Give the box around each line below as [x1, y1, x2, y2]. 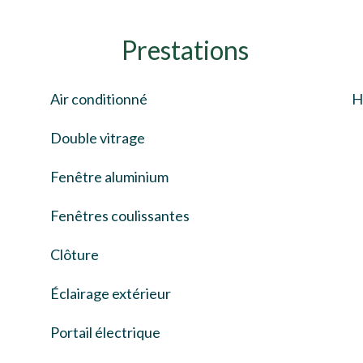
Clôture [50, 246, 99, 263]
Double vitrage [50, 129, 145, 147]
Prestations [121, 34, 249, 66]
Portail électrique [50, 323, 160, 341]
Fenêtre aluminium [50, 168, 169, 186]
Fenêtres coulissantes [50, 207, 190, 224]
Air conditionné [50, 90, 147, 108]
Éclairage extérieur [50, 284, 171, 302]
